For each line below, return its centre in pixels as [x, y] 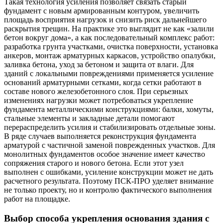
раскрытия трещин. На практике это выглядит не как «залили [109, 29]
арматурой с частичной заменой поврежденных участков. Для [110, 145]
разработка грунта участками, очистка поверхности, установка [111, 47]
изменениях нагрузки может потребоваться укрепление [99, 101]
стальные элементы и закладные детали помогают [89, 118]
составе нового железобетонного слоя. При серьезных [96, 92]
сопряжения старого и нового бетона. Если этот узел [94, 163]
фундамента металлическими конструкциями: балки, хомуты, [109, 110]
